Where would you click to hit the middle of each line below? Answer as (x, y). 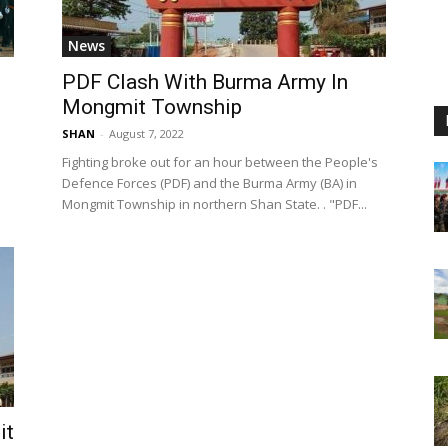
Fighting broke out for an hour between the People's (220, 162)
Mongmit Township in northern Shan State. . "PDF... (214, 204)
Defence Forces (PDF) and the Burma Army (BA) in (209, 183)
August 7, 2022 (146, 134)
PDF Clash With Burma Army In (205, 82)
